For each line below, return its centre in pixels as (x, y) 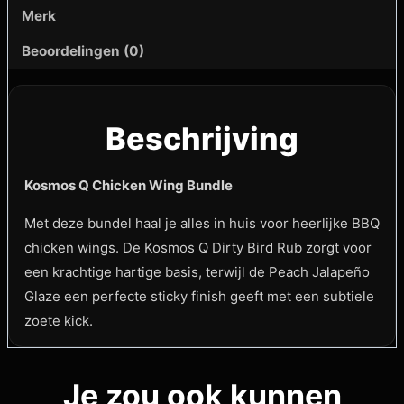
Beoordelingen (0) (83, 51)
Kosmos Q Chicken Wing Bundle (129, 185)
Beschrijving (202, 138)
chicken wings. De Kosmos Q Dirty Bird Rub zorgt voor (198, 247)
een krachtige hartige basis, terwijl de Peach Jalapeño (197, 271)
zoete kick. (59, 320)
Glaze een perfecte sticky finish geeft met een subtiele (199, 296)
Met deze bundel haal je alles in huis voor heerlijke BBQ (202, 223)
